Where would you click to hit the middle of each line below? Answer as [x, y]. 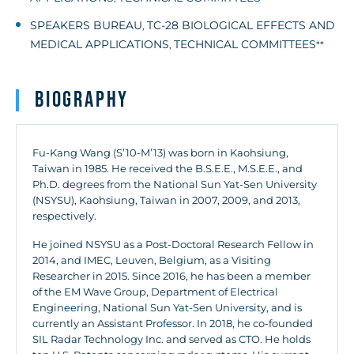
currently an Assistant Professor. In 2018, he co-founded [173, 324]
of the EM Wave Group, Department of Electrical [155, 292]
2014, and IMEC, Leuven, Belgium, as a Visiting [152, 260]
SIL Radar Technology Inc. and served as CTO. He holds [171, 339]
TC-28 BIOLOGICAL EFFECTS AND [241, 26]
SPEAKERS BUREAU [86, 26]
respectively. [64, 216]
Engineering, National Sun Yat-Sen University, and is [167, 308]
